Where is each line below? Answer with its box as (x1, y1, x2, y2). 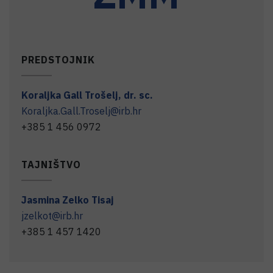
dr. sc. (124, 89, 153, 101)
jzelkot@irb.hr (21, 210, 83, 222)
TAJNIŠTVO (21, 158, 81, 171)
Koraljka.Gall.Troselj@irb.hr (21, 105, 141, 117)
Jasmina (21, 194, 60, 206)
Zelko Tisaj (62, 194, 114, 206)
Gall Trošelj (63, 89, 118, 101)
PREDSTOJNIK (21, 54, 95, 66)
